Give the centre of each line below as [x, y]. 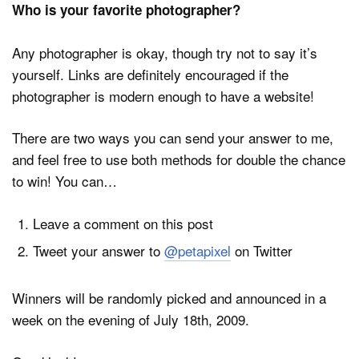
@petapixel [197, 250]
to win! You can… [65, 181]
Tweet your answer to [98, 250]
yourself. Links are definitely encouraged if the [150, 74]
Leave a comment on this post [123, 223]
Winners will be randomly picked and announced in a [169, 298]
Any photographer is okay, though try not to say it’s [165, 52]
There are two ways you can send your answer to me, [173, 138]
